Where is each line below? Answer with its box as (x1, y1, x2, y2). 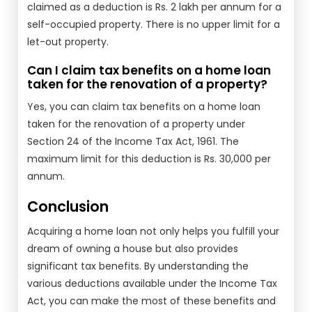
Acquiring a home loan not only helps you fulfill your (27, 224, 280, 238)
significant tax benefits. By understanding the (27, 259, 249, 273)
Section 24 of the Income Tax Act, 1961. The (27, 134, 240, 148)
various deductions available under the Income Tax (27, 276, 278, 290)
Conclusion (27, 196, 109, 217)
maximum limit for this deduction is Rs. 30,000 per (27, 152, 272, 166)
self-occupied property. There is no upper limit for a (27, 17, 281, 31)
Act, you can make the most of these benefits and (27, 294, 276, 308)
